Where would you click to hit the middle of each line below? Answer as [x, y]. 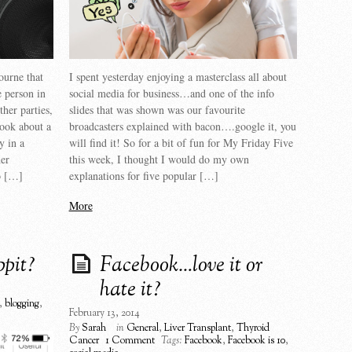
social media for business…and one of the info [171, 93]
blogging [22, 304]
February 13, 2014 [104, 313]
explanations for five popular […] [143, 176]
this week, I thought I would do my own [159, 159]
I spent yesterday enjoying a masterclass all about [178, 77]
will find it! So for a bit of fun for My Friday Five [181, 143]
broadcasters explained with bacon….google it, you [182, 126]
